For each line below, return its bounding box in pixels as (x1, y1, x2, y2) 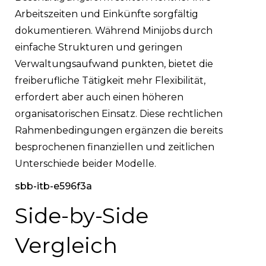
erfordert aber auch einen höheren (15, 91, 183, 103)
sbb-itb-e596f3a (15, 180, 92, 192)
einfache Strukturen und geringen (15, 41, 182, 53)
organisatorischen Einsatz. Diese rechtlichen (15, 107, 223, 119)
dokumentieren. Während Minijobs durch (15, 24, 213, 36)
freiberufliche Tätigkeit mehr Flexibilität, (15, 74, 205, 86)
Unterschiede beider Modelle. (15, 157, 156, 169)
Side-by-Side (15, 202, 148, 229)
